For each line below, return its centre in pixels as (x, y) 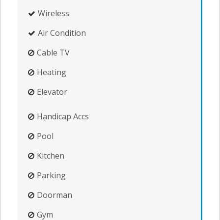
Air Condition (62, 33)
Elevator (52, 92)
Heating (52, 72)
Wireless (54, 14)
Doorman (55, 195)
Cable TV (53, 53)
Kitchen (51, 156)
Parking (51, 176)
